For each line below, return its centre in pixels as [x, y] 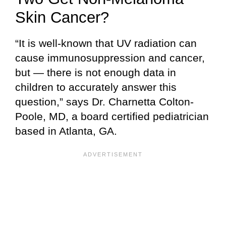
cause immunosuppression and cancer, [110, 58]
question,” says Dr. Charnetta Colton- [104, 102]
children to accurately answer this [96, 87]
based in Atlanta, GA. [66, 131]
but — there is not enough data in [96, 73]
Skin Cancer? [62, 17]
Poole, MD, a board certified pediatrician [112, 117]
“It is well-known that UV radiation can [106, 43]
